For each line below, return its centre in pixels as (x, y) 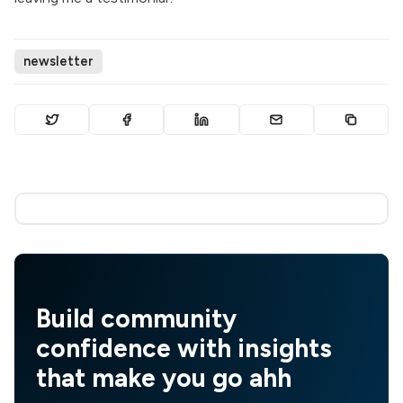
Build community (136, 318)
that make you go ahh (164, 377)
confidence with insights (184, 348)
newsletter (58, 62)
